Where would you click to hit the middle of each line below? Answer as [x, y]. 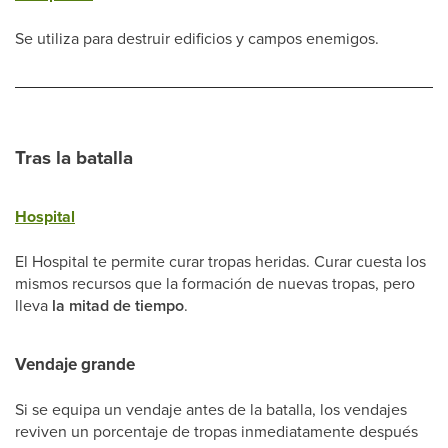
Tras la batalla [74, 157]
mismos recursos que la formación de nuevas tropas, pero [215, 283]
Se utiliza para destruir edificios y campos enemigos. [197, 38]
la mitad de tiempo [118, 305]
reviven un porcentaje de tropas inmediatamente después [216, 431]
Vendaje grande [75, 364]
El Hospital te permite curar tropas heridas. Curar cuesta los [220, 261]
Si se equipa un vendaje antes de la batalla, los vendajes [211, 409]
